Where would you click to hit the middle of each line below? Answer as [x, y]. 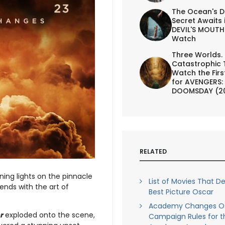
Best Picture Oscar [181, 192]
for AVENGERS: [197, 82]
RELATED [153, 151]
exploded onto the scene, [49, 215]
